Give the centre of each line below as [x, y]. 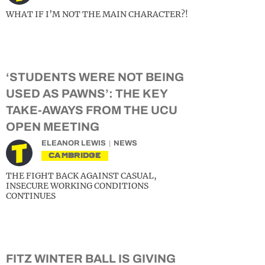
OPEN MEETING [53, 127]
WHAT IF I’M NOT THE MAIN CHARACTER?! [97, 14]
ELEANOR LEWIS [74, 143]
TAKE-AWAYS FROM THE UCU [92, 110]
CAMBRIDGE [75, 155]
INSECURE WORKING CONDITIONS [77, 186]
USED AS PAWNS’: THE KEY [87, 93]
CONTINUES [31, 196]
